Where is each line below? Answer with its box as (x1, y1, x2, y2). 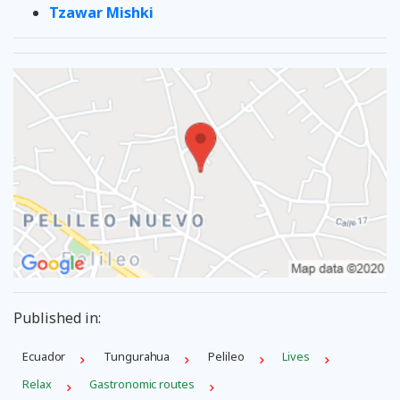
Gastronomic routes (89, 375, 195, 392)
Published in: (13, 307, 101, 328)
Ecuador (22, 347, 66, 364)
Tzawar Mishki (49, 2, 154, 22)
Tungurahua (104, 347, 171, 364)
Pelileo (208, 347, 245, 364)
